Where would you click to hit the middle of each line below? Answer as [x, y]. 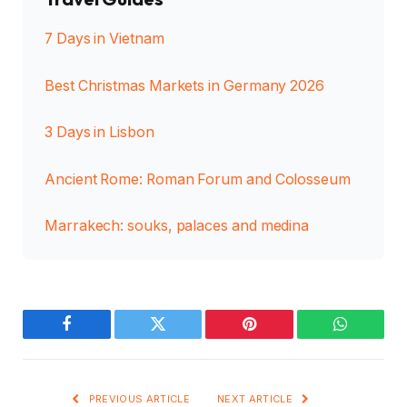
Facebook [97, 338]
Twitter [180, 338]
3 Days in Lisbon [99, 133]
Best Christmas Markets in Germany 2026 [184, 85]
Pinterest [276, 338]
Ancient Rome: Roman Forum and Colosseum [198, 179]
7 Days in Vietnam [104, 39]
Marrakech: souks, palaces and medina [177, 226]
